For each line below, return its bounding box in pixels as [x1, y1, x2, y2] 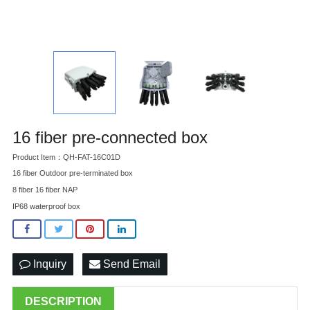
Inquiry [30, 258, 66, 271]
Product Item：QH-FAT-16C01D [12, 152, 120, 161]
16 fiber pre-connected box [12, 127, 208, 147]
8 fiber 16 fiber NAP [12, 185, 77, 194]
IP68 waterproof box [12, 202, 80, 211]
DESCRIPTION [25, 295, 102, 308]
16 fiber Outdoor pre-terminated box [12, 169, 133, 178]
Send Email [100, 258, 161, 271]
